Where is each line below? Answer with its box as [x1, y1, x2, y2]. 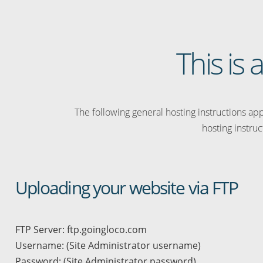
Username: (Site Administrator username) [15, 239, 201, 252]
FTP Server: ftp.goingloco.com [15, 223, 147, 236]
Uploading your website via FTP [15, 176, 238, 200]
